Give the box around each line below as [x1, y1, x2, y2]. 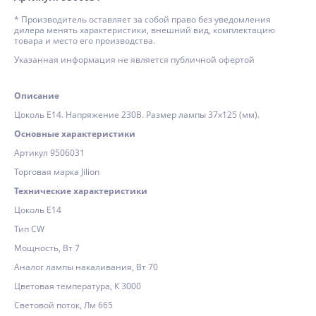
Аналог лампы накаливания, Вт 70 [14, 261, 158, 273]
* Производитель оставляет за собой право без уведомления [14, 13, 271, 25]
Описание [14, 90, 59, 102]
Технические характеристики [14, 185, 147, 197]
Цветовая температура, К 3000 [14, 280, 141, 292]
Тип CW [14, 223, 44, 235]
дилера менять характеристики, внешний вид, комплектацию [14, 24, 275, 36]
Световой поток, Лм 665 [14, 299, 113, 311]
